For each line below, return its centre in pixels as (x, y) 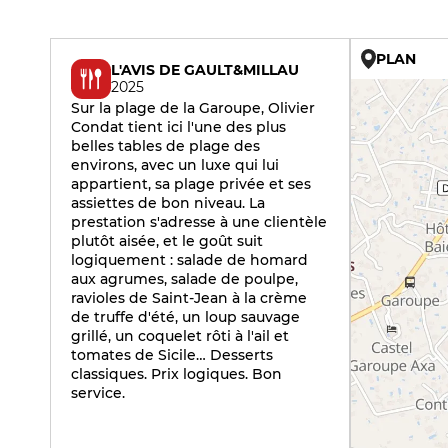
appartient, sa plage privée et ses (191, 184)
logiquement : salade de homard (189, 260)
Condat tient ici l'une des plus (178, 127)
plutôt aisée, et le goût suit (167, 241)
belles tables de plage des (165, 146)
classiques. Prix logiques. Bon (176, 374)
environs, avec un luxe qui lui (175, 165)
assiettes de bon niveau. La (168, 203)
